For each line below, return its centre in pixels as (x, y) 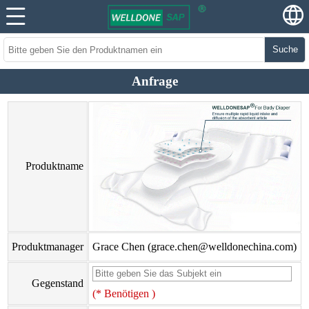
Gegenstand (58, 283)
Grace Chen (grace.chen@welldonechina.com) (195, 247)
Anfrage (154, 81)
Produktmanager (48, 247)
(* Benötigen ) (124, 293)
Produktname (54, 166)
